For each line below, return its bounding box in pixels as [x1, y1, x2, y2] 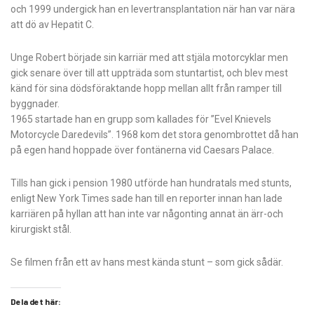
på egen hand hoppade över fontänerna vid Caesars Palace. [11, 144, 274, 156]
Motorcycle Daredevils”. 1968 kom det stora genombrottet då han [11, 129, 299, 141]
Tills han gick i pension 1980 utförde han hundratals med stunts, [11, 177, 292, 189]
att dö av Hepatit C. [11, 19, 94, 31]
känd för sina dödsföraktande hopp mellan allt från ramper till [11, 83, 282, 95]
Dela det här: [11, 296, 61, 307]
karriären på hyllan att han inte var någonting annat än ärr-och [11, 208, 283, 220]
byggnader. [11, 98, 60, 110]
